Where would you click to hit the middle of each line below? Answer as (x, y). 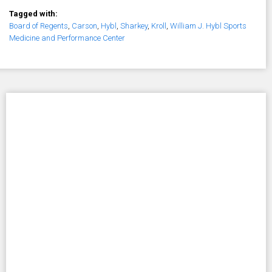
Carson (84, 26)
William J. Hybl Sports (208, 26)
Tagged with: (34, 14)
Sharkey (134, 26)
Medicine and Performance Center (67, 38)
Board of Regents (39, 26)
